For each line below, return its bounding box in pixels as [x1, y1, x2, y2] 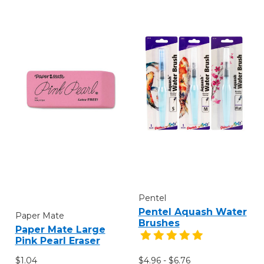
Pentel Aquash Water [138, 206, 247, 217]
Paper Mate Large [15, 223, 105, 235]
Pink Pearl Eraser [15, 235, 100, 246]
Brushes [138, 217, 180, 229]
